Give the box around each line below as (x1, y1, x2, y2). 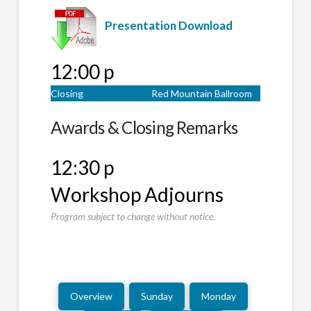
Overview (70, 290, 113, 303)
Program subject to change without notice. (50, 210, 215, 222)
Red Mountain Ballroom (151, 87, 252, 99)
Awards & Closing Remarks (50, 117, 237, 138)
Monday (201, 290, 236, 303)
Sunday (140, 290, 173, 303)
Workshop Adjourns (50, 182, 224, 206)
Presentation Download (104, 18, 233, 33)
